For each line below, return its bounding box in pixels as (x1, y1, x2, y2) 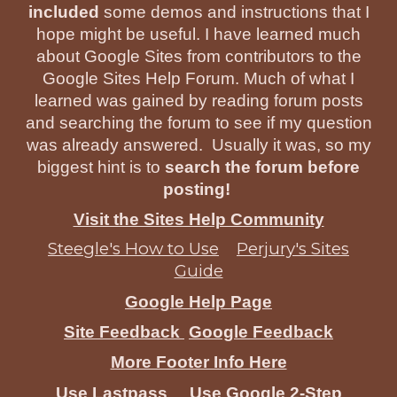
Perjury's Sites (237, 238, 349, 260)
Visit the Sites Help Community (73, 210, 324, 230)
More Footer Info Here (110, 353, 287, 372)
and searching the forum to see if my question (25, 113, 372, 132)
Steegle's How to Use (48, 238, 219, 260)
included (27, 3, 104, 21)
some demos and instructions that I (103, 3, 370, 21)
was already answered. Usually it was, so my (26, 136, 371, 154)
